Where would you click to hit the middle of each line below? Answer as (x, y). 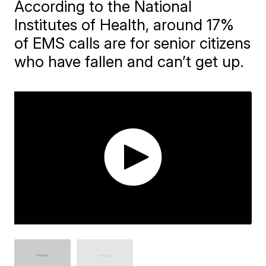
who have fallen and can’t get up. (129, 61)
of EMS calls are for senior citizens (133, 43)
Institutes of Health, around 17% (124, 25)
